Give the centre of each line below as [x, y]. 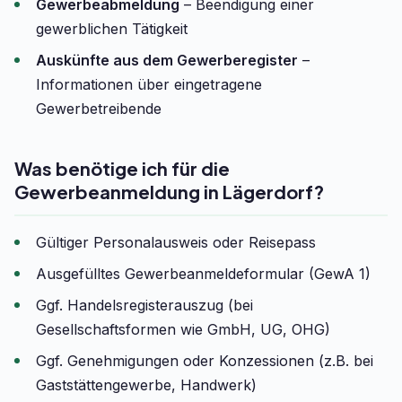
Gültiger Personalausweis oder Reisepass [176, 242]
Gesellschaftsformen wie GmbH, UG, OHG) [183, 329]
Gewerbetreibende [99, 109]
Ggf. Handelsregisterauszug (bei [144, 305]
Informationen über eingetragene [149, 84]
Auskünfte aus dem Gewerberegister [167, 60]
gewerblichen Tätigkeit [112, 29]
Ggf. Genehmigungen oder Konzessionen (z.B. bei [205, 361]
